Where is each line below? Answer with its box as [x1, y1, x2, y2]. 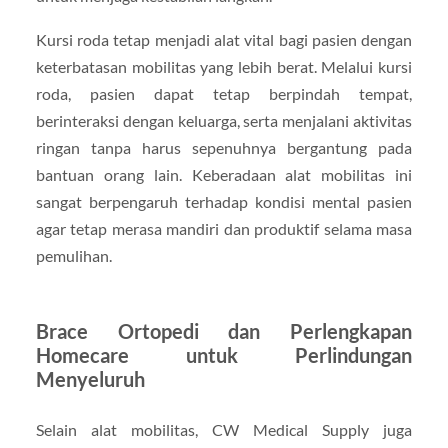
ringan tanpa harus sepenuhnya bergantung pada [35, 137, 413, 157]
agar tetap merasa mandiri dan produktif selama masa [35, 218, 413, 238]
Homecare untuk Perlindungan [35, 342, 413, 367]
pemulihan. [35, 245, 112, 265]
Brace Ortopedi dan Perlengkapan [35, 318, 413, 343]
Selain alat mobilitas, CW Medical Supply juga [35, 419, 413, 439]
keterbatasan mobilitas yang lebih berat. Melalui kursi [35, 56, 413, 76]
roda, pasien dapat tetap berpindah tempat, [35, 83, 413, 103]
